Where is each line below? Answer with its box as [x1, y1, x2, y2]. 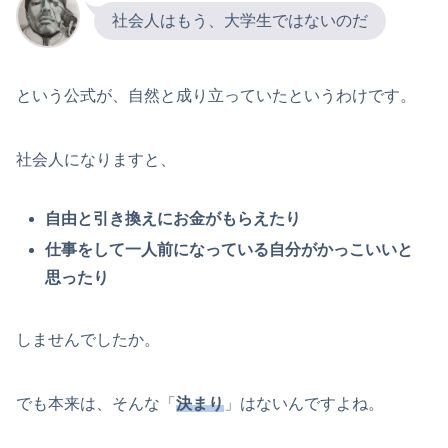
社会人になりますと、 [16, 151, 176, 169]
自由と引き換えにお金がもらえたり [45, 210, 302, 228]
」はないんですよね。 [224, 395, 384, 413]
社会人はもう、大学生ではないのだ [112, 12, 368, 30]
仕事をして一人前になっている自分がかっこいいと [45, 241, 414, 259]
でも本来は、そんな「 [16, 395, 176, 413]
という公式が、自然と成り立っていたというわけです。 [16, 87, 416, 105]
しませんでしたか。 [16, 331, 160, 349]
